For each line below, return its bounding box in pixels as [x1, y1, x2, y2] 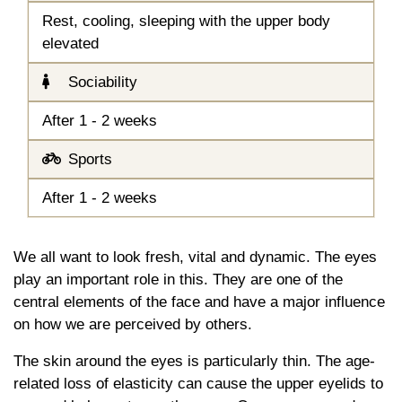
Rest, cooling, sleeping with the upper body [42, 12, 330, 30]
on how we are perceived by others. [13, 315, 252, 333]
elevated [42, 34, 99, 52]
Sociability [64, 73, 137, 91]
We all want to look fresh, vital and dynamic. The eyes [13, 248, 377, 266]
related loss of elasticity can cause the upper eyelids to [13, 374, 383, 392]
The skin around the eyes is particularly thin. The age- [13, 352, 375, 370]
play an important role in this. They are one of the [13, 270, 343, 288]
